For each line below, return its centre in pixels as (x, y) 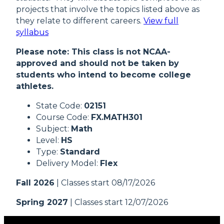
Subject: (53, 128)
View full (161, 20)
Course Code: (63, 117)
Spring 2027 (42, 202)
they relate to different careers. (80, 20)
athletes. (35, 86)
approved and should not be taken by (97, 63)
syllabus (32, 32)
